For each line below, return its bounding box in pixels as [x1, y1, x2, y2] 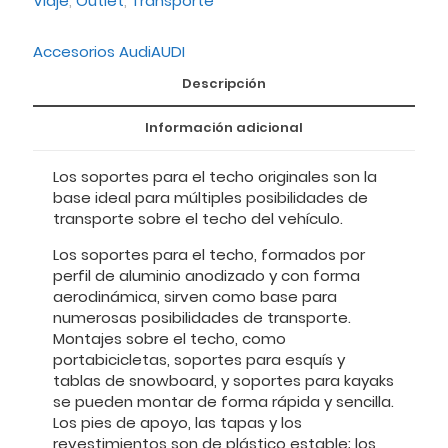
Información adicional [145, 117, 303, 137]
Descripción [182, 73, 266, 93]
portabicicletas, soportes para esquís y [53, 348, 345, 370]
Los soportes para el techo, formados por [53, 243, 365, 265]
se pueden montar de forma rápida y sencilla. [53, 390, 394, 412]
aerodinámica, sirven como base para [53, 285, 337, 307]
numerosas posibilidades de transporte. [53, 306, 351, 328]
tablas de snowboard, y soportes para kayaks [53, 369, 394, 391]
